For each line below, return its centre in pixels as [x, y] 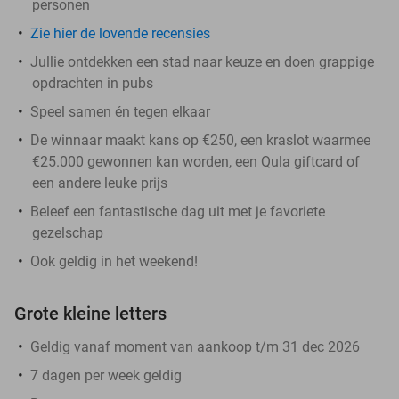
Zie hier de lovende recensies [120, 33]
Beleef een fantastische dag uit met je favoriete [178, 211]
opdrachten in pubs [93, 83]
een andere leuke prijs [100, 183]
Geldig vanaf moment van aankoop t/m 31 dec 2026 [195, 346]
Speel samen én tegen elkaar [120, 111]
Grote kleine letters [90, 313]
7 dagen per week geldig [106, 375]
